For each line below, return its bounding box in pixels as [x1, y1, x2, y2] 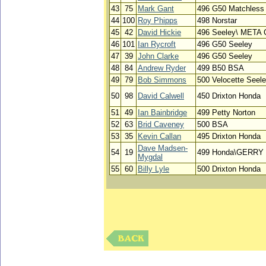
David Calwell [138, 91, 184, 100]
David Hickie [138, 28, 181, 37]
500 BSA [197, 120, 228, 129]
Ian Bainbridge [138, 108, 187, 117]
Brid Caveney [138, 120, 184, 129]
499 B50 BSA [197, 64, 244, 72]
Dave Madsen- [138, 144, 188, 153]
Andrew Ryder [138, 64, 186, 72]
